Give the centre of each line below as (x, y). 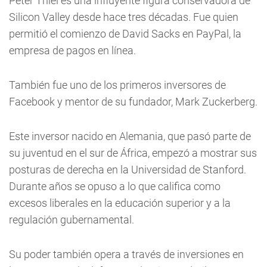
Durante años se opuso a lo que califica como (115, 186)
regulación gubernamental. (72, 219)
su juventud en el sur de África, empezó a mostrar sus (133, 153)
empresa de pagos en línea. (72, 50)
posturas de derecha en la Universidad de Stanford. (128, 169)
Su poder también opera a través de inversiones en (126, 254)
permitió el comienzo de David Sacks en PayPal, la (125, 33)
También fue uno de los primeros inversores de (117, 85)
